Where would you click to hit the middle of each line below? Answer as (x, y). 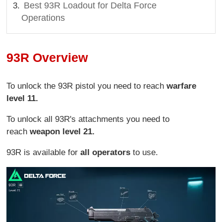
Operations (43, 18)
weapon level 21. (62, 131)
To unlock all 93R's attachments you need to (88, 119)
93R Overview (47, 58)
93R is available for (44, 152)
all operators (107, 152)
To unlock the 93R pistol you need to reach (87, 86)
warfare (182, 86)
